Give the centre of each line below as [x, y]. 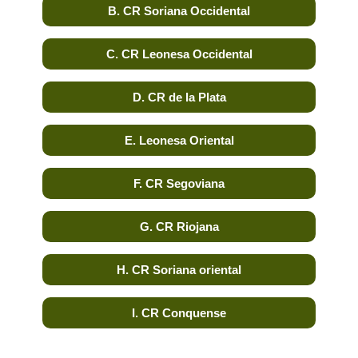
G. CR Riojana [179, 227]
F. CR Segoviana [179, 184]
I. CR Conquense [179, 313]
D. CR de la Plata [179, 97]
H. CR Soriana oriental [179, 270]
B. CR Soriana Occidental [179, 11]
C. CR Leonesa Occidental [179, 54]
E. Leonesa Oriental [179, 141]
